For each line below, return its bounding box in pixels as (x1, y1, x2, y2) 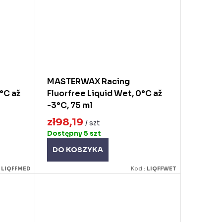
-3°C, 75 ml (47, 100, 93, 111)
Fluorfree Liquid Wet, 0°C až (47, 88, 162, 99)
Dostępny (47, 129, 84, 138)
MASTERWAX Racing (47, 76, 130, 87)
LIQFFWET (147, 165, 176, 172)
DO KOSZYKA (52, 145, 103, 155)
